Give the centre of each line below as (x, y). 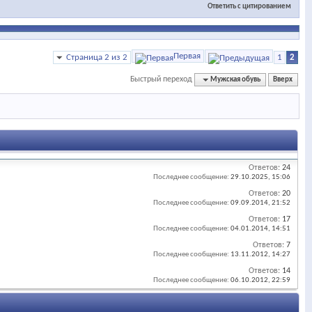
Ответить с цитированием (249, 6)
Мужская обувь (236, 80)
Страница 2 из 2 (97, 58)
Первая (187, 56)
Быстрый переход (162, 80)
